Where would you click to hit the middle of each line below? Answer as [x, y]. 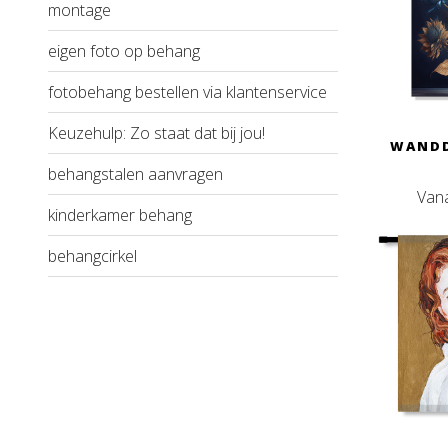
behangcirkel [92, 256]
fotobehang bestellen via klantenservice [187, 92]
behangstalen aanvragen [135, 174]
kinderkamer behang [120, 215]
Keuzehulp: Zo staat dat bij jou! [156, 133]
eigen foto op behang [124, 51]
